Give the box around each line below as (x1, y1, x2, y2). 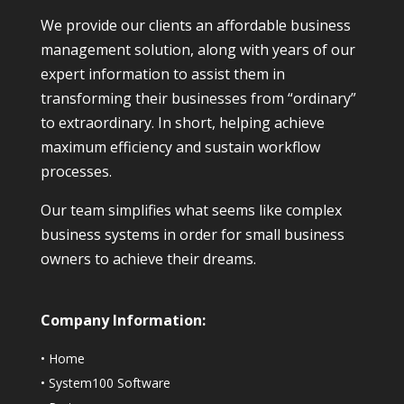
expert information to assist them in (40, 64, 285, 85)
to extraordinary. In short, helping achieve (40, 113, 325, 133)
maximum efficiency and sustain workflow (40, 137, 320, 158)
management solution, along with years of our (40, 40, 355, 60)
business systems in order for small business (40, 225, 344, 245)
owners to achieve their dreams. (40, 249, 256, 270)
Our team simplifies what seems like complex (40, 200, 342, 221)
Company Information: (40, 310, 206, 331)
